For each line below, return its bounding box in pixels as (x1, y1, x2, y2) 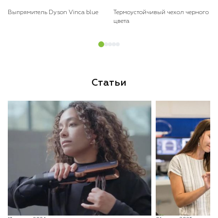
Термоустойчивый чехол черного (113, 10, 209, 16)
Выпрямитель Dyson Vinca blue (8, 10, 98, 16)
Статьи (91, 78, 127, 88)
